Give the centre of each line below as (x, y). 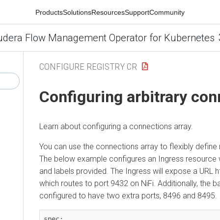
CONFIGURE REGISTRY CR (88, 66)
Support (137, 12)
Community (167, 12)
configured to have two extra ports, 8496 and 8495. (128, 195)
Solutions (77, 12)
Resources (108, 12)
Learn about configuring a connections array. (116, 126)
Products (49, 12)
